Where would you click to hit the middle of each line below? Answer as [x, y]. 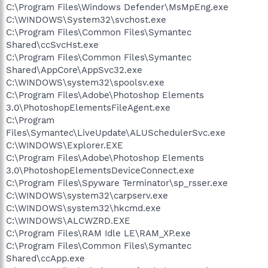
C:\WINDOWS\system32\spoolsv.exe [85, 83]
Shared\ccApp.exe [45, 258]
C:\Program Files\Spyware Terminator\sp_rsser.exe [117, 183]
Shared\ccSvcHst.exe [52, 45]
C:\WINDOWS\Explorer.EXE [65, 145]
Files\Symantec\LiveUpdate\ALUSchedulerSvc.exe [116, 133]
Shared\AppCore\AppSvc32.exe [74, 70]
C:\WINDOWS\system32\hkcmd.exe [83, 208]
